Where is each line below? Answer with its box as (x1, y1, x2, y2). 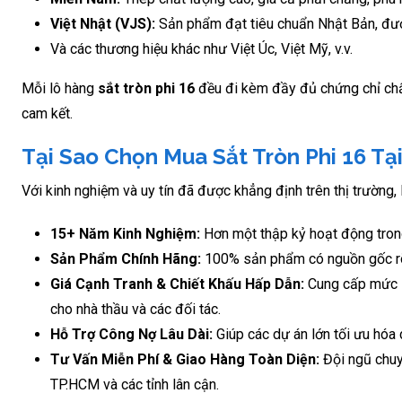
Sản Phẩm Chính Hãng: (50, 249, 201, 267)
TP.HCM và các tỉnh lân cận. (50, 375, 219, 393)
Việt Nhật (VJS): (50, 14, 155, 32)
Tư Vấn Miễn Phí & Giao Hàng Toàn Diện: (50, 350, 319, 368)
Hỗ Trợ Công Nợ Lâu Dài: (50, 325, 213, 343)
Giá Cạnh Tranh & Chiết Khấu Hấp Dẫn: (50, 275, 304, 293)
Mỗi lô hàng (22, 79, 98, 97)
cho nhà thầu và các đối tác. (50, 300, 221, 318)
